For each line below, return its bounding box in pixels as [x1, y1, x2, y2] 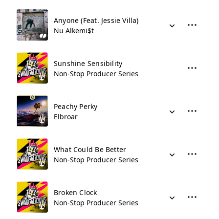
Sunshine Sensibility [54, 59, 123, 68]
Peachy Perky [54, 102, 98, 111]
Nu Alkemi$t [54, 26, 94, 35]
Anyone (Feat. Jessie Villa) [54, 16, 139, 25]
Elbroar [54, 112, 78, 121]
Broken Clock [54, 188, 97, 197]
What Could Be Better [54, 145, 127, 154]
